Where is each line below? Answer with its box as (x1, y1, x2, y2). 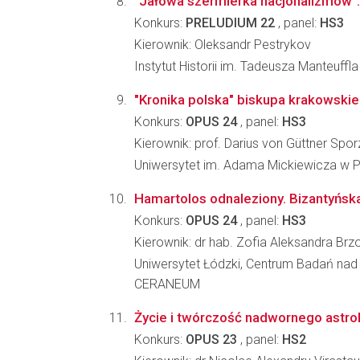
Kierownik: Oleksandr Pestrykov (134, 37, 311, 52)
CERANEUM (134, 276, 200, 292)
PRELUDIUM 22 (186, 15, 275, 31)
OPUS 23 (186, 332, 237, 347)
